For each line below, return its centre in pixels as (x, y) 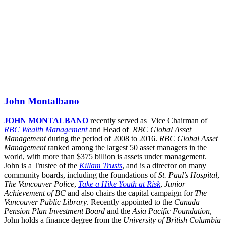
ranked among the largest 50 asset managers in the (126, 148)
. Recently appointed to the (130, 202)
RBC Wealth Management (46, 130)
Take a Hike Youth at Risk (119, 184)
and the (119, 211)
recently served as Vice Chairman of (148, 121)
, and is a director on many (164, 166)
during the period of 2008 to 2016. (103, 139)
